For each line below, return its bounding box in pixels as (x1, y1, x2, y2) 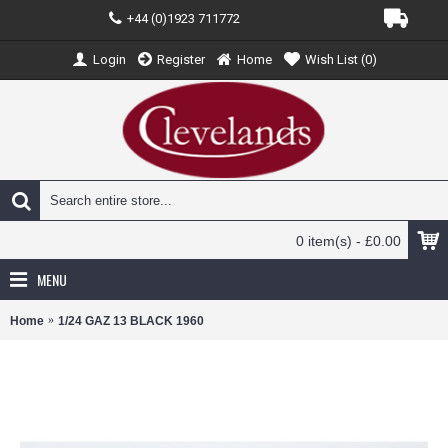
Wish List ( (304, 51, 365, 67)
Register (156, 51, 205, 67)
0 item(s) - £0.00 (296, 233, 401, 249)
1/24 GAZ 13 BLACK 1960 (58, 313, 204, 328)
